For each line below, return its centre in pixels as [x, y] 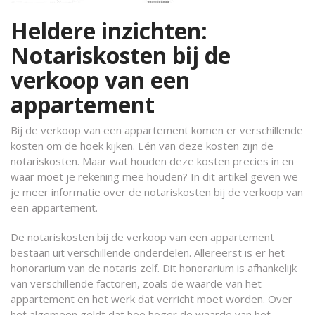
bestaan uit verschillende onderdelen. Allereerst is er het [148, 252]
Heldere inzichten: [109, 31]
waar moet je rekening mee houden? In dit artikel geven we [154, 176]
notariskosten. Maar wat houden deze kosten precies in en [152, 161]
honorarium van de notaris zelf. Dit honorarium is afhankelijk [154, 268]
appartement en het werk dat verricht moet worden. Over [152, 299]
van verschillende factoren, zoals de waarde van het [136, 283]
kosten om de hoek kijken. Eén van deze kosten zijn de [142, 146]
